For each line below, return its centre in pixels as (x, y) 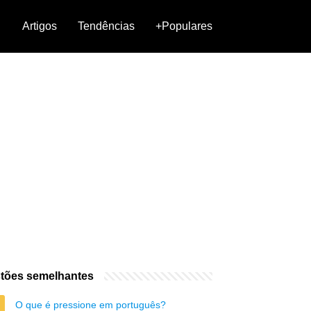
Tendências (106, 26)
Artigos (40, 26)
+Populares (184, 26)
